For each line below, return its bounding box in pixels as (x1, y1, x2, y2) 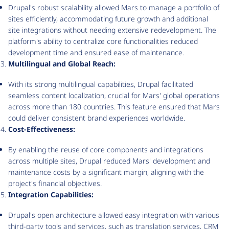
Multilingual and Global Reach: (8, 59, 116, 69)
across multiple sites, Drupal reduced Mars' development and (8, 156, 210, 166)
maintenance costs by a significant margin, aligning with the (8, 167, 204, 177)
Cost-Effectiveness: (8, 124, 75, 134)
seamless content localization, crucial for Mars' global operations (8, 90, 220, 101)
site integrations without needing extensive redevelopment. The (8, 25, 216, 35)
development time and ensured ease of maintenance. (8, 48, 184, 58)
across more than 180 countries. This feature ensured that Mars (8, 102, 220, 112)
